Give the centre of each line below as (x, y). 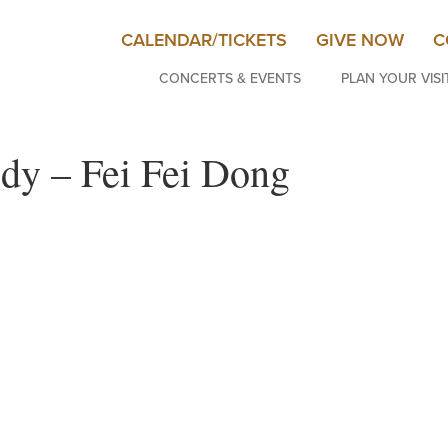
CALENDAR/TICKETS (204, 40)
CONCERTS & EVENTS (230, 78)
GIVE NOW (360, 40)
